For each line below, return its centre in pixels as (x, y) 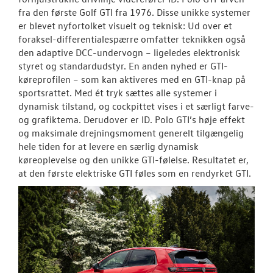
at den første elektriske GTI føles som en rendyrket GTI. (135, 173)
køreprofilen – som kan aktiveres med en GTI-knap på (132, 79)
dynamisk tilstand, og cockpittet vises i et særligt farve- (136, 106)
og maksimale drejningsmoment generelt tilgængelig (131, 133)
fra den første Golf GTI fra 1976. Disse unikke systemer (134, 12)
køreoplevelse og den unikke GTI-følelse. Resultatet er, (133, 159)
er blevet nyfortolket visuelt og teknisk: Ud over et (125, 25)
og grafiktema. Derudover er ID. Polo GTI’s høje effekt (132, 119)
